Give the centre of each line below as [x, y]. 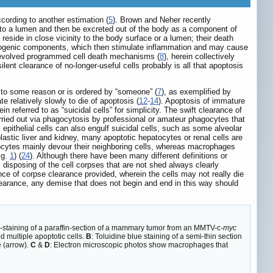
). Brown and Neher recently [162, 20]
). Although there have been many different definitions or [129, 156]
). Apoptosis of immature [202, 101]
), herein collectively [199, 57]
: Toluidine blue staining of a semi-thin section [167, 237]
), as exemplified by [196, 92]
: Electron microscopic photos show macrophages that [139, 245]
